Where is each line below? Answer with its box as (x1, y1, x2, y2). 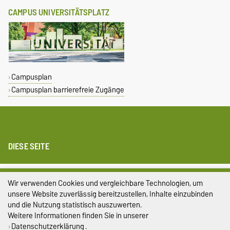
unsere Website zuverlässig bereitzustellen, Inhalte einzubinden (8, 187, 213, 200)
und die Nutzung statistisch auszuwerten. (8, 198, 142, 211)
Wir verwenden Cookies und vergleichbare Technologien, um (8, 177, 203, 189)
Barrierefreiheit (90, 209, 140, 221)
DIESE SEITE (8, 139, 49, 154)
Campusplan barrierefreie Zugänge (11, 83, 124, 96)
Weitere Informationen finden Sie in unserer (8, 209, 148, 222)
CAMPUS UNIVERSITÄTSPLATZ (8, 5, 109, 20)
